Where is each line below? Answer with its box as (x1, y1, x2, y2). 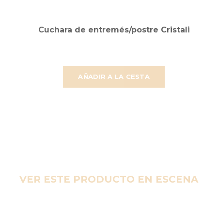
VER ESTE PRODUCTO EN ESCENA (19, 173, 198, 185)
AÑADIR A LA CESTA (78, 72, 150, 80)
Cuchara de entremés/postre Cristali (38, 25, 190, 34)
